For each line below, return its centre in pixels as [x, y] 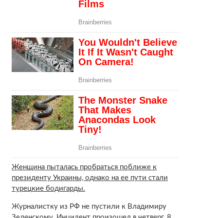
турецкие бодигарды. [48, 188]
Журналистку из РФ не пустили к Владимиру [89, 206]
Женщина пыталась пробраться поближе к [84, 167]
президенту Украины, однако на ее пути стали [90, 178]
